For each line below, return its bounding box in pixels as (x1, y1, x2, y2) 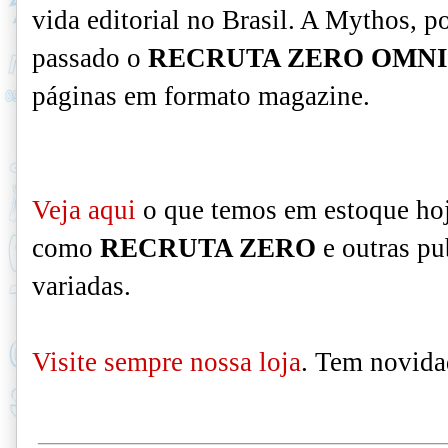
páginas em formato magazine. (32, 81, 370, 111)
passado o (32, 43, 148, 73)
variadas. (32, 271, 131, 301)
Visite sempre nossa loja (32, 347, 301, 377)
